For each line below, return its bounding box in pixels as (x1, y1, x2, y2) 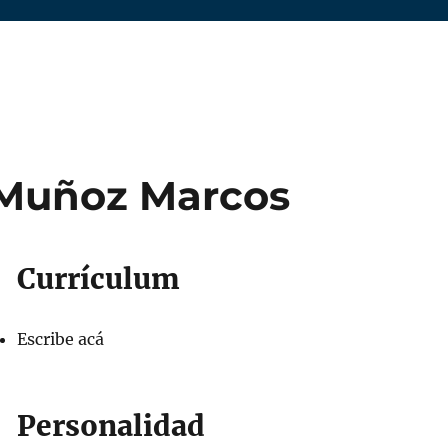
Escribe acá (16, 329, 104, 349)
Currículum (16, 261, 180, 297)
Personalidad (16, 408, 205, 444)
